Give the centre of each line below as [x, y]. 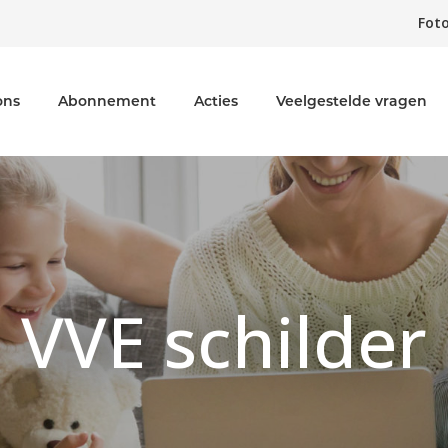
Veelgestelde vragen [351, 101]
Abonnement [107, 101]
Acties [216, 101]
